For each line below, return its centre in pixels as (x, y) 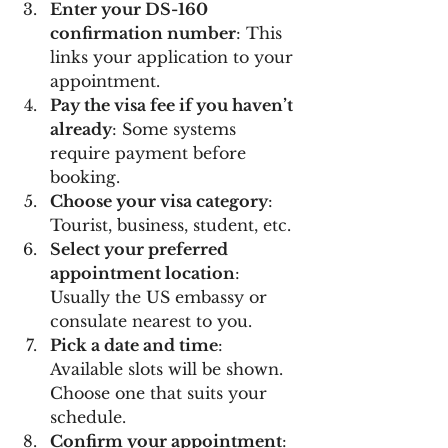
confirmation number (143, 32)
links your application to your (174, 56)
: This (261, 32)
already (81, 128)
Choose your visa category (159, 200)
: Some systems (176, 128)
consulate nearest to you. (151, 320)
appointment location (142, 272)
